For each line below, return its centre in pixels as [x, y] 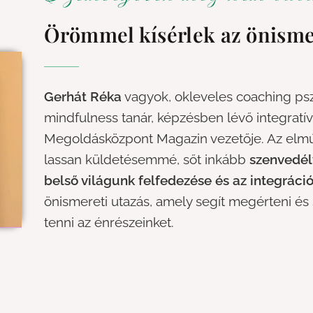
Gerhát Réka [83, 96]
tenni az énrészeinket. [109, 222]
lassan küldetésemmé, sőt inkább [147, 159]
